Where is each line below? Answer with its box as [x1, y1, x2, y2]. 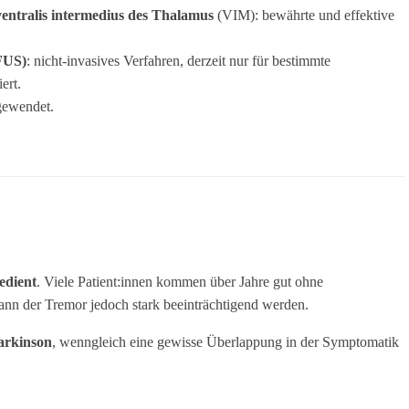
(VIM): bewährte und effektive [213, 7, 394, 24]
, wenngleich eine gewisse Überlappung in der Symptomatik [52, 334, 399, 351]
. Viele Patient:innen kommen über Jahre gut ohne [37, 274, 323, 290]
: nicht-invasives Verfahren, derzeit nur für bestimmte [26, 53, 330, 69]
